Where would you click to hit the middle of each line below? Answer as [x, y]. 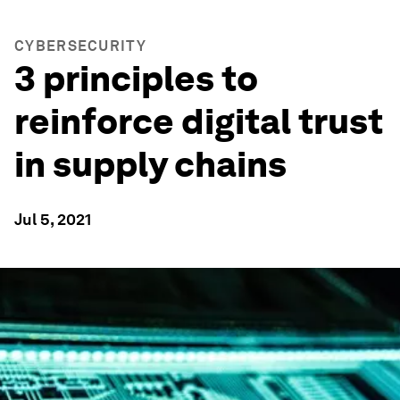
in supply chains [150, 164]
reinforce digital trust [199, 121]
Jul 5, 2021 [53, 219]
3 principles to [136, 79]
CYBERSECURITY [80, 46]
